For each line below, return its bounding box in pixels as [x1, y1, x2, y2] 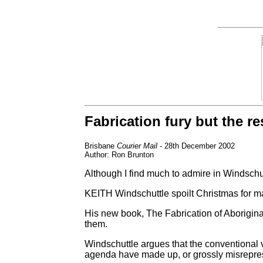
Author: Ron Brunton [85, 150, 154, 159]
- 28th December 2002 [157, 141, 235, 150]
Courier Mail [114, 141, 157, 150]
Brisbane [85, 141, 114, 150]
